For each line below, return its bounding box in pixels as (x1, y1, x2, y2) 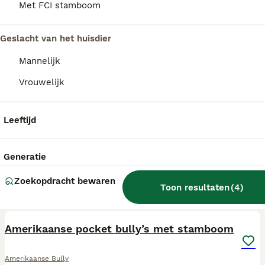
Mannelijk (19, 56, 60, 66)
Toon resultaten (160, 182, 230, 193)
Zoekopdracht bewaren (14, 176, 115, 186)
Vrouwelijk (19, 77, 64, 88)
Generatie (4, 151, 46, 162)
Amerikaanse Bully (5, 254, 69, 263)
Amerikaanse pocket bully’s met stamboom (5, 222, 234, 235)
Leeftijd (4, 115, 36, 125)
